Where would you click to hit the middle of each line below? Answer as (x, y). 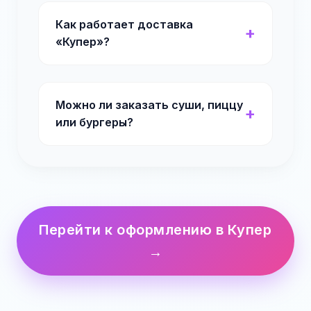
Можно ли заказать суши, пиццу (149, 105)
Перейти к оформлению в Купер (155, 230)
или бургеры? (94, 122)
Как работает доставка (124, 24)
